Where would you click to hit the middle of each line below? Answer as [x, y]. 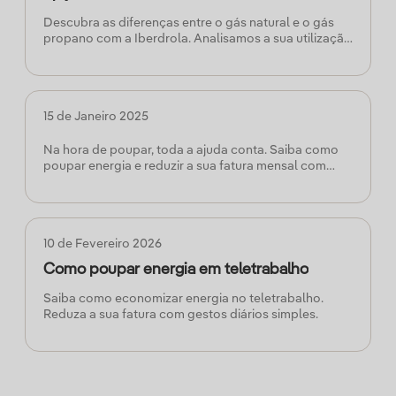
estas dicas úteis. [92, 182]
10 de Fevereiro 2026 [103, 244]
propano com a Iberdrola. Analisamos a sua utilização [198, 39]
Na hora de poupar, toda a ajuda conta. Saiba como [191, 150]
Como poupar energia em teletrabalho [176, 270]
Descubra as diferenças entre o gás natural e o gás [189, 23]
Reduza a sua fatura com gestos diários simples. [181, 315]
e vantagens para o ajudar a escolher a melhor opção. [198, 55]
